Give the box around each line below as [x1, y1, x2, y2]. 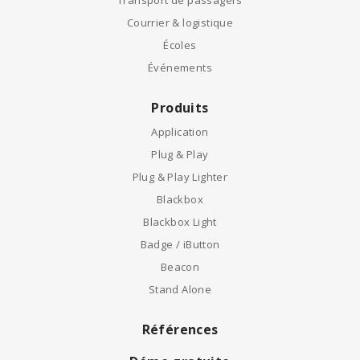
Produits [151, 99, 209, 117]
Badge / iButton [140, 237, 220, 252]
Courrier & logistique [126, 15, 234, 30]
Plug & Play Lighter [132, 170, 228, 184]
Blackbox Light [143, 215, 217, 229]
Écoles [163, 38, 197, 52]
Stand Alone [148, 282, 212, 297]
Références [141, 321, 219, 338]
